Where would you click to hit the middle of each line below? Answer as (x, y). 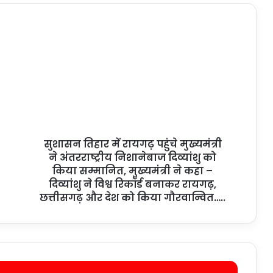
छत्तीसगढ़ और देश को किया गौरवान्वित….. (133, 198)
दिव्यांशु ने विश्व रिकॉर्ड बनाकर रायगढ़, (133, 184)
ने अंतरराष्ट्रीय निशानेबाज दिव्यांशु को (133, 158)
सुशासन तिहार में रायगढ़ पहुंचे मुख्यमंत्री (133, 144)
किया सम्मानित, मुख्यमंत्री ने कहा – (133, 171)
